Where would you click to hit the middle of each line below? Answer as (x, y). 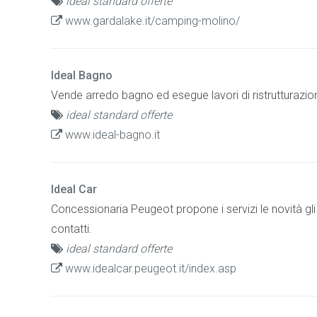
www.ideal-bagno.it (111, 134)
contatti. (71, 229)
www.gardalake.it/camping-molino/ (151, 21)
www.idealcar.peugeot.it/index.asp (149, 268)
